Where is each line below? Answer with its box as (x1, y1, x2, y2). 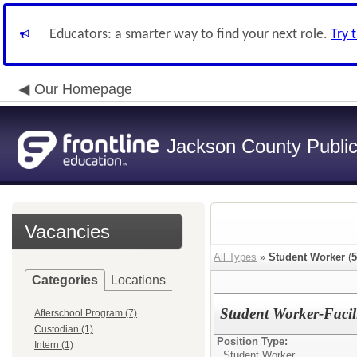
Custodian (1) (34, 324, 93, 335)
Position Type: (217, 335, 288, 347)
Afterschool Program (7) (34, 308, 137, 319)
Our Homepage (34, 81, 132, 97)
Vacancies (25, 221, 110, 242)
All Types (214, 251, 257, 263)
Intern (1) (34, 339, 73, 351)
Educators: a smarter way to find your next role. (49, 27, 331, 42)
